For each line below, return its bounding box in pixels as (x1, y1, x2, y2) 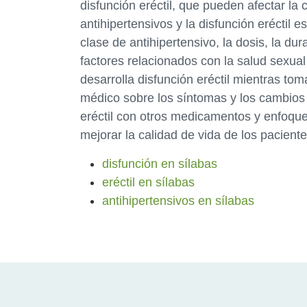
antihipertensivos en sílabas (102, 194, 254, 208)
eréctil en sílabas (102, 175, 195, 189)
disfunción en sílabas (102, 157, 217, 171)
